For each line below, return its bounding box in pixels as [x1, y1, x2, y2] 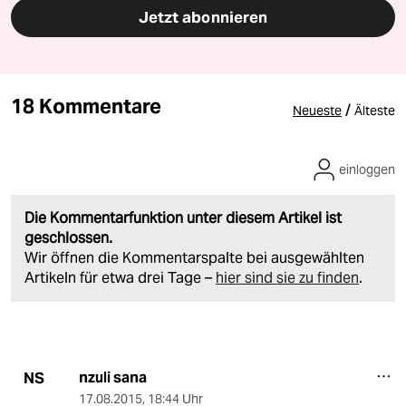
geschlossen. [24, 228, 112, 248]
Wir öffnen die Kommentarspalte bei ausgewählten [24, 248, 364, 268]
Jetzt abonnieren [138, 7, 268, 28]
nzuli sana [78, 368, 147, 388]
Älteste [354, 102, 395, 120]
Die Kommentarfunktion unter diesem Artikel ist [24, 208, 342, 228]
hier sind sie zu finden [216, 268, 359, 288]
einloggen [339, 161, 395, 179]
